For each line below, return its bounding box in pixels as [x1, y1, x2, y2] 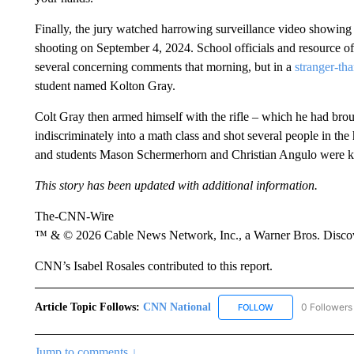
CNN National [142, 300, 214, 313]
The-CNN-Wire [34, 209, 114, 224]
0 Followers [300, 300, 352, 313]
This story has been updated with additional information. [34, 179, 318, 193]
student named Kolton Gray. [34, 79, 175, 93]
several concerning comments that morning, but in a [34, 60, 295, 74]
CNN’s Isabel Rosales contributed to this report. [34, 259, 273, 273]
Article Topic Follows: [34, 300, 140, 313]
